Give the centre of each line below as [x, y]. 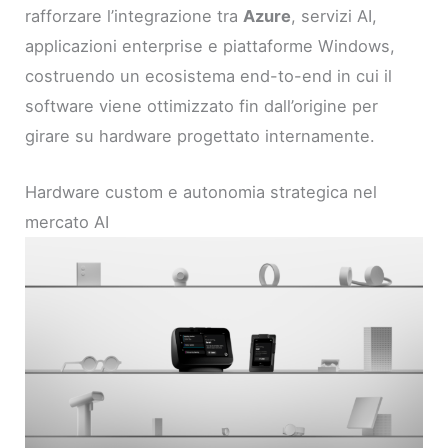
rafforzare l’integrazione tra [134, 15]
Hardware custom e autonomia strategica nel [201, 192]
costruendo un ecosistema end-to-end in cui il [209, 75]
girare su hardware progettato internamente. [200, 135]
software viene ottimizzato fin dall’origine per [202, 105]
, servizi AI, [334, 15]
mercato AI [67, 222]
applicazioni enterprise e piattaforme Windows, [210, 45]
